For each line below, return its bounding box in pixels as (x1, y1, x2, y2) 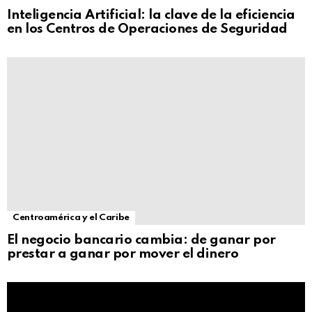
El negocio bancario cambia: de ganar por (7, 233, 276, 247)
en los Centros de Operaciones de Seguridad (7, 22, 288, 36)
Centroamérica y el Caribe (13, 212, 130, 222)
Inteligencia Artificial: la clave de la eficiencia (7, 8, 295, 22)
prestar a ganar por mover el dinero (7, 247, 239, 260)
